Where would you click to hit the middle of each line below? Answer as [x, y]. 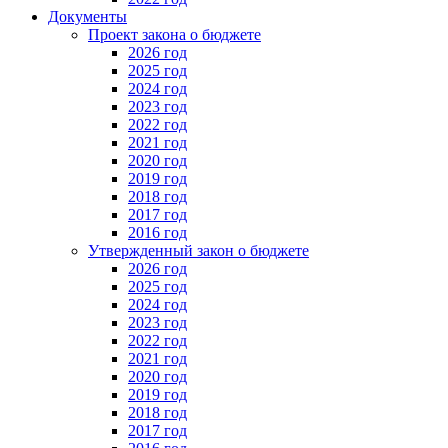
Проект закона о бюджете [174, 35]
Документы [87, 17]
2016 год [157, 233]
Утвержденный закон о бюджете [198, 251]
